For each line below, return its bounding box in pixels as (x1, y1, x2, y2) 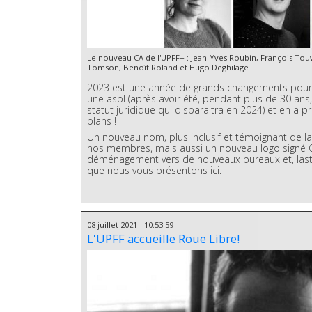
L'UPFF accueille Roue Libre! (87, 231, 240, 247)
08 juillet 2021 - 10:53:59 (87, 219, 174, 230)
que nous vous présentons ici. (87, 163, 222, 177)
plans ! (87, 114, 117, 127)
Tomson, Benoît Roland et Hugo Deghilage (87, 61, 249, 72)
